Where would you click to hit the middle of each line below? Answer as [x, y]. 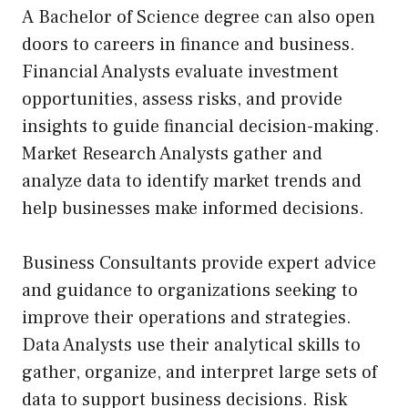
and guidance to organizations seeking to [190, 290]
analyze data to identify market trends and [192, 181]
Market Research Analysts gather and [172, 153]
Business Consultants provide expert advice [199, 263]
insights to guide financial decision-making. [201, 126]
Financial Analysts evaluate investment [180, 71]
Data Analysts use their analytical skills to [191, 345]
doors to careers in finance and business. [189, 44]
